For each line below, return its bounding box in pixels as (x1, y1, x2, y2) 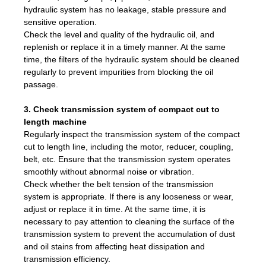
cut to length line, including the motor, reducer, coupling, (24, 141, 233, 151)
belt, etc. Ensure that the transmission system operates (24, 154, 230, 164)
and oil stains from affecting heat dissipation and (24, 241, 205, 251)
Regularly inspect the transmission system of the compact (24, 129, 240, 139)
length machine (24, 116, 87, 126)
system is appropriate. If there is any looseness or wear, (24, 191, 233, 201)
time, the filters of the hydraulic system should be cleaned (24, 54, 239, 64)
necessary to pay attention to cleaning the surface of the (24, 216, 235, 226)
